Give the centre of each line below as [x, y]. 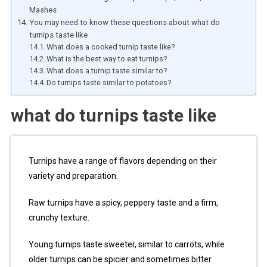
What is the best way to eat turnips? [107, 58]
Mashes [43, 10]
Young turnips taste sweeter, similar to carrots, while [126, 244]
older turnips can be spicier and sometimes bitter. [120, 259]
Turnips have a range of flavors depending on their [122, 161]
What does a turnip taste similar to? [107, 70]
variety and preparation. [73, 176]
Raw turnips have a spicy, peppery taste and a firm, [123, 202]
